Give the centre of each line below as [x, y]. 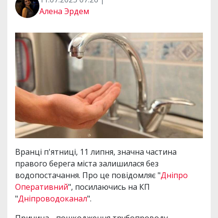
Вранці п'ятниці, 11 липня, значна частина [96, 152]
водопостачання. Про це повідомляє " [88, 175]
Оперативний [42, 187]
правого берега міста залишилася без [87, 164]
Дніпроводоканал [53, 199]
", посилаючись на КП [109, 187]
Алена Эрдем [64, 11]
